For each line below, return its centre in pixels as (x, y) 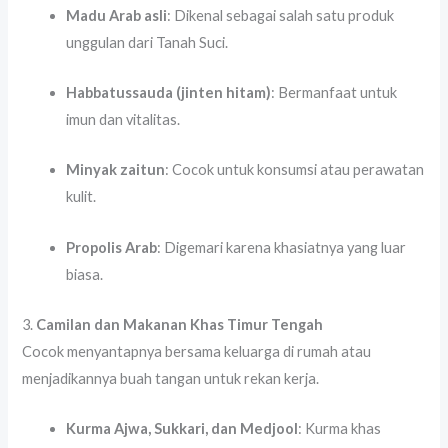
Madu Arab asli (117, 15)
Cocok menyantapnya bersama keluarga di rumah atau (197, 351)
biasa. (85, 274)
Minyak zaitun (116, 170)
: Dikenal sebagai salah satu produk (281, 15)
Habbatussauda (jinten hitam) (169, 92)
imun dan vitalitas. (123, 119)
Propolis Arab (112, 247)
